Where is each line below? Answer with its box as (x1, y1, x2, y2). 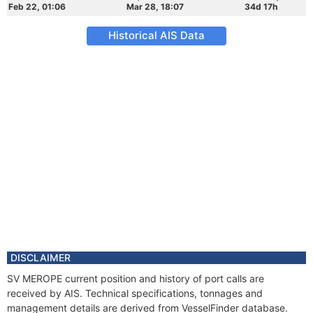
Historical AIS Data (108, 29, 205, 42)
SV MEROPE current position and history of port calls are (7, 272, 264, 284)
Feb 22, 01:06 (8, 1, 66, 12)
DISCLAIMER (10, 252, 71, 263)
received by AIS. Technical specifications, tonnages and (7, 287, 263, 299)
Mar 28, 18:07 (126, 1, 184, 12)
